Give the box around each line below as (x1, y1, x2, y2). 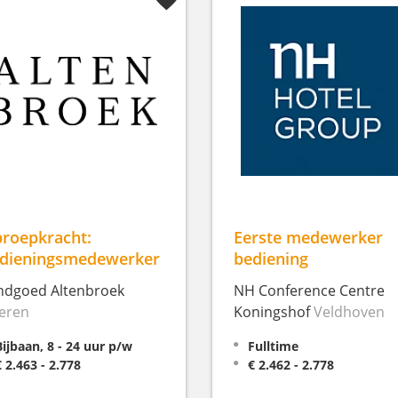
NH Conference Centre (234, 280, 385, 300)
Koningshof (234, 301, 314, 322)
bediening (234, 246, 308, 269)
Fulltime (248, 337, 298, 354)
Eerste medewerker (234, 225, 383, 248)
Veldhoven (314, 301, 385, 322)
